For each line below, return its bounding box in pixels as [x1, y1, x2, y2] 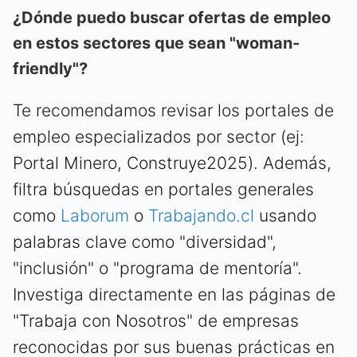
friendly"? [13, 58, 88, 78]
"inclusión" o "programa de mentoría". [13, 257, 302, 278]
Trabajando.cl [148, 205, 254, 226]
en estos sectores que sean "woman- [13, 33, 300, 53]
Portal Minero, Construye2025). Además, [13, 152, 331, 173]
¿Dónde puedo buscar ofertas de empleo [13, 7, 331, 27]
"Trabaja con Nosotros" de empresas [13, 310, 299, 331]
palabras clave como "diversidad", [13, 231, 277, 252]
